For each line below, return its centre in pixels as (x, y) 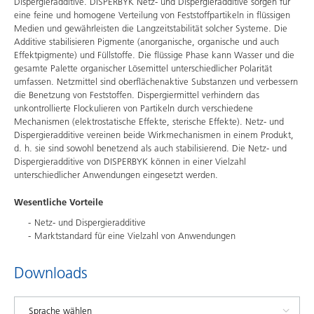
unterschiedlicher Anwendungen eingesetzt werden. (116, 175)
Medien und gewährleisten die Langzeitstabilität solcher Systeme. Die (151, 28)
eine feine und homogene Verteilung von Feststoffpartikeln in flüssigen (152, 15)
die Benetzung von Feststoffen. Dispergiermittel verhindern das (137, 95)
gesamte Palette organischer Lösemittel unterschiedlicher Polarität (143, 68)
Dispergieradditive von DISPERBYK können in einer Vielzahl (130, 161)
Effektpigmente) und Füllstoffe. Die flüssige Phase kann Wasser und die (154, 55)
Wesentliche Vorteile (59, 202)
